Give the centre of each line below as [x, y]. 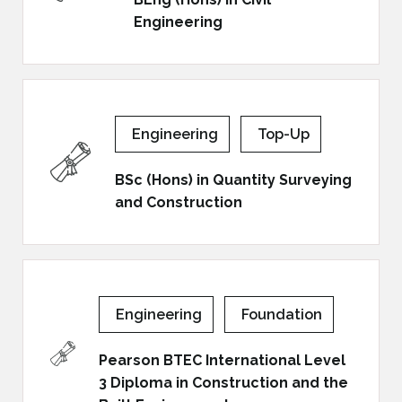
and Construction [178, 202]
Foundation [282, 315]
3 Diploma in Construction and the [224, 383]
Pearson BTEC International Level [223, 360]
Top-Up [283, 134]
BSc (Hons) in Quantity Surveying [233, 180]
